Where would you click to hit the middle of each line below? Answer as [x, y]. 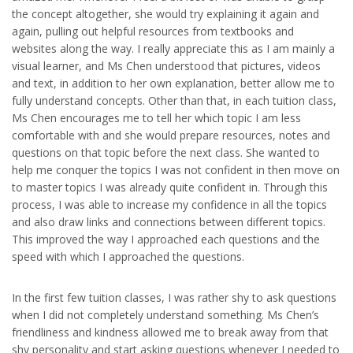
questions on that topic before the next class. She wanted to [166, 152]
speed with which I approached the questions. [128, 256]
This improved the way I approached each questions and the [166, 239]
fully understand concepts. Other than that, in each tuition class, [174, 100]
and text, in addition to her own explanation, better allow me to [173, 83]
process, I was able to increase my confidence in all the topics [169, 204]
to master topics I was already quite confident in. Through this [170, 187]
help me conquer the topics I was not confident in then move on [176, 169]
